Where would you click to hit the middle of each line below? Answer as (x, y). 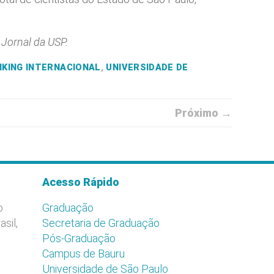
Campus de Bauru (83, 254)
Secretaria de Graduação (101, 223)
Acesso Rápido (81, 182)
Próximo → (203, 113)
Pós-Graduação (79, 238)
